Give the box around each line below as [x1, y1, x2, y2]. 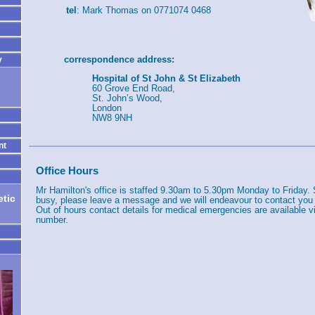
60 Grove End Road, [92, 82, 175, 94]
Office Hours [36, 165, 98, 177]
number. [36, 214, 68, 226]
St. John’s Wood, [92, 92, 162, 103]
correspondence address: [64, 53, 174, 65]
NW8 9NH [92, 112, 132, 123]
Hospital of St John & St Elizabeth [92, 72, 240, 84]
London [92, 102, 122, 113]
